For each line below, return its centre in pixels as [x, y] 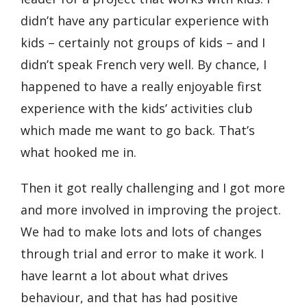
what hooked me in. [80, 152]
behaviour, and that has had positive [129, 297]
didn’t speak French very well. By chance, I [144, 64]
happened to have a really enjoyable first [141, 86]
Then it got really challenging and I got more [153, 188]
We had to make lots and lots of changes [141, 232]
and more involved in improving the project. [151, 210]
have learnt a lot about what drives [124, 275]
